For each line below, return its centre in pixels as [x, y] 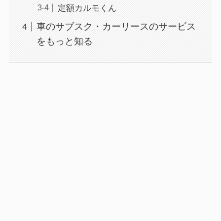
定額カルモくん [87, 8]
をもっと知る [65, 41]
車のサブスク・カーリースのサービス [116, 27]
